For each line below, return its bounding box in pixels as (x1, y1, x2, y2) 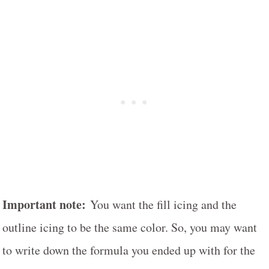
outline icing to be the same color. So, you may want (2, 219, 257, 235)
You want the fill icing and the (90, 196, 237, 213)
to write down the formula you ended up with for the (2, 241, 255, 258)
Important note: (2, 195, 90, 213)
